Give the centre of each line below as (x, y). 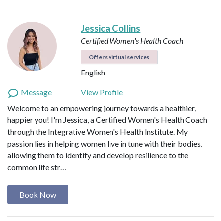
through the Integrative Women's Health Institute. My (98, 132)
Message (36, 92)
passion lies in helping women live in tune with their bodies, (105, 144)
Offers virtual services (119, 57)
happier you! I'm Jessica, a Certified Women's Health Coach (107, 120)
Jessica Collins (111, 28)
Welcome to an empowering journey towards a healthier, (102, 108)
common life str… (37, 167)
